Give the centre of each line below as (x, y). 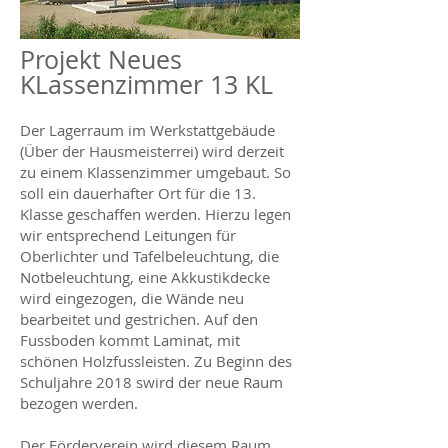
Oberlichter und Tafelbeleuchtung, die (149, 255)
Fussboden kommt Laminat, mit (130, 339)
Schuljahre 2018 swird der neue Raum (151, 381)
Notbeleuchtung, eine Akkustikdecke (145, 276)
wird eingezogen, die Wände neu (132, 297)
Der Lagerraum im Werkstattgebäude (147, 129)
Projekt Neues (101, 59)
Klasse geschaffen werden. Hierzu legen (155, 213)
